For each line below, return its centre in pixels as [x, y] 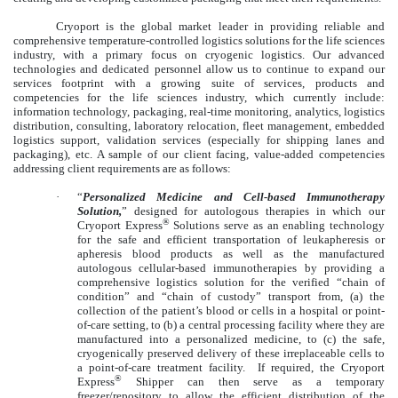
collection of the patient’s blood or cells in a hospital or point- [231, 311]
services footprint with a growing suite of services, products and [199, 84]
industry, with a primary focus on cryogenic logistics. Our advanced [199, 55]
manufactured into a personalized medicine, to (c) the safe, [231, 339]
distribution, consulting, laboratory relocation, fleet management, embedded [199, 126]
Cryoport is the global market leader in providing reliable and [220, 27]
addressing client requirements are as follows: [122, 169]
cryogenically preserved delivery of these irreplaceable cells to [231, 354]
